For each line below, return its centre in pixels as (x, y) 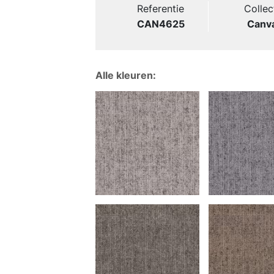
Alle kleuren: (125, 75)
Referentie (161, 8)
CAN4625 (161, 24)
